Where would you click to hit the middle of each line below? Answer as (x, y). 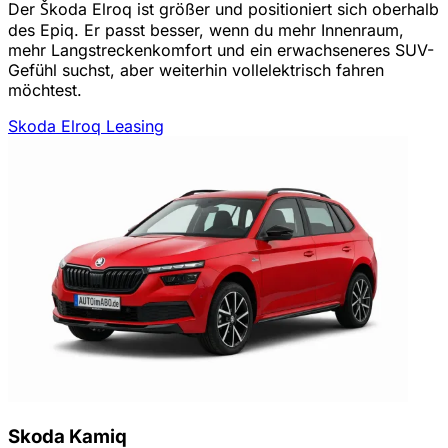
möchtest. (45, 89)
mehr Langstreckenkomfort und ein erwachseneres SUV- (221, 49)
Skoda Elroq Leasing (86, 125)
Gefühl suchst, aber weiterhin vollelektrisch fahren (196, 69)
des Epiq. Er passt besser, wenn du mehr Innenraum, (206, 29)
